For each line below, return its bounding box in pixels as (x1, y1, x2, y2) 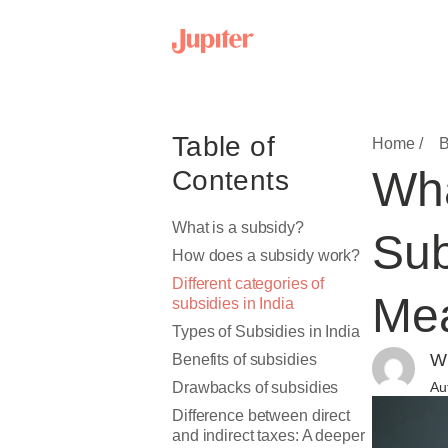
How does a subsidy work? (172, 247, 361, 264)
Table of (172, 131, 275, 162)
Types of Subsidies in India (172, 323, 360, 340)
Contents (172, 165, 289, 196)
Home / (372, 135, 423, 152)
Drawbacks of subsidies (172, 379, 339, 396)
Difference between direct (172, 407, 351, 424)
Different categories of (172, 275, 325, 292)
